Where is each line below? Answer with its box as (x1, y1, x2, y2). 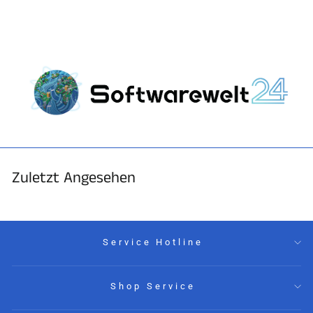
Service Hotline (102, 237, 204, 248)
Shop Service (110, 281, 196, 292)
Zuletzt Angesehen (12, 166, 136, 189)
